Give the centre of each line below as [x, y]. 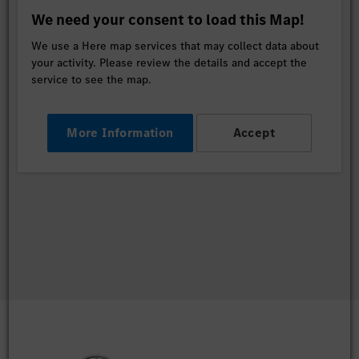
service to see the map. [92, 79]
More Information [120, 132]
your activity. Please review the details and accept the [169, 63]
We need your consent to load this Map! [168, 19]
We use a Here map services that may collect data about [175, 46]
